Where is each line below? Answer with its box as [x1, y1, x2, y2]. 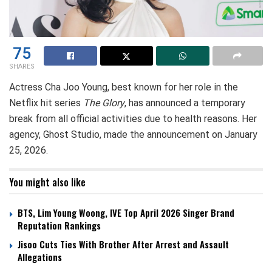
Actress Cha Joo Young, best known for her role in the [9, 81, 238, 93]
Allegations [18, 250, 64, 263]
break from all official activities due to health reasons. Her [9, 112, 257, 124]
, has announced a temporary [124, 97, 245, 109]
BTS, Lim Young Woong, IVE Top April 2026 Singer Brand [18, 205, 234, 219]
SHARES [9, 61, 35, 72]
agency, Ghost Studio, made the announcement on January [9, 128, 257, 140]
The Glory [83, 97, 124, 109]
